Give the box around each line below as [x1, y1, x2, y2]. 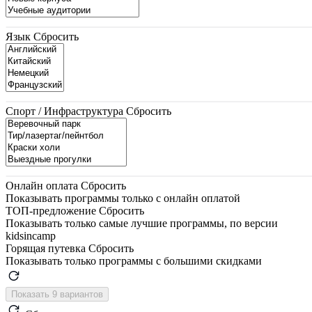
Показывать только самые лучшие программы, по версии [6, 217, 278, 229]
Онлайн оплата [6, 179, 78, 192]
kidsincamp [6, 229, 56, 242]
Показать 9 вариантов [60, 288, 103, 299]
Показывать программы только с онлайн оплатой [6, 192, 240, 204]
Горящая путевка [6, 242, 86, 254]
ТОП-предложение [6, 204, 96, 217]
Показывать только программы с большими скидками [6, 254, 262, 267]
